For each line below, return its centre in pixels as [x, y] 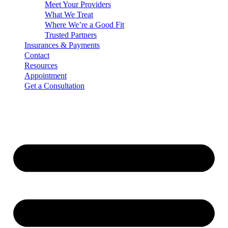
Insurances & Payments [62, 45]
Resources [41, 65]
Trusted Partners [71, 35]
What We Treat [69, 15]
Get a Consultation [54, 86]
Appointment [46, 76]
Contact [37, 55]
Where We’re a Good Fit [84, 25]
